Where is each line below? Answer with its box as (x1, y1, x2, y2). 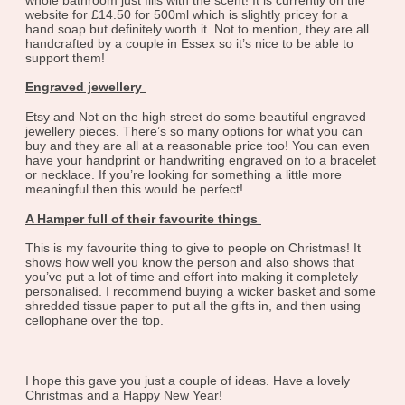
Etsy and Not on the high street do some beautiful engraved (25, 109, 366, 125)
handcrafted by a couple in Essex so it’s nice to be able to (25, 35, 353, 51)
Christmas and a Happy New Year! (25, 387, 226, 402)
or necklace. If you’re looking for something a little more (25, 167, 342, 183)
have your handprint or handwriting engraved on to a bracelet (25, 153, 376, 168)
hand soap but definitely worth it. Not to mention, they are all (25, 21, 369, 36)
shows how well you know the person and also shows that (25, 255, 354, 270)
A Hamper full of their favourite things (25, 211, 261, 226)
